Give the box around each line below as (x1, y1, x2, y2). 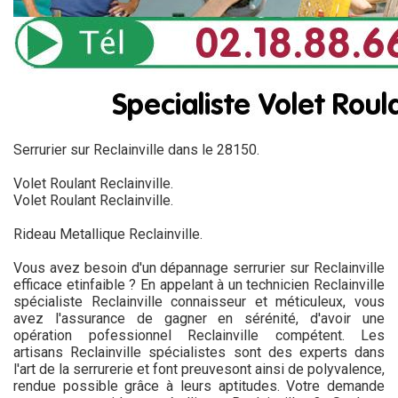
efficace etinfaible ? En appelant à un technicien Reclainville (13, 276, 385, 293)
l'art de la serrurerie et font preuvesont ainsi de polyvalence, (13, 361, 385, 378)
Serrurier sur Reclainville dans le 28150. (13, 141, 259, 158)
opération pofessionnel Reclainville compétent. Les (13, 327, 385, 344)
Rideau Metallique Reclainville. (13, 226, 203, 243)
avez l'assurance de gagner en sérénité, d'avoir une (13, 310, 385, 327)
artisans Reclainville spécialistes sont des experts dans (13, 344, 385, 361)
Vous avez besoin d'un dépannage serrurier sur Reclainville (13, 259, 385, 276)
